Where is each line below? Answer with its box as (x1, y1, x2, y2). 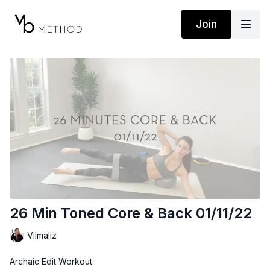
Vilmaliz (27, 230, 57, 240)
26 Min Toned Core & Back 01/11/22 (10, 204, 252, 222)
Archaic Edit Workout (10, 256, 92, 267)
